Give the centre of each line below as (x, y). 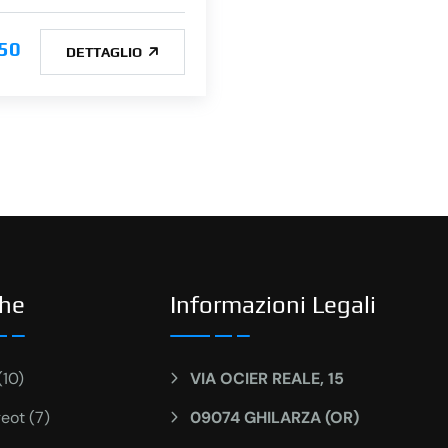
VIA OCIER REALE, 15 (267, 379)
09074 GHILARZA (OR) (274, 418)
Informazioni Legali (273, 305)
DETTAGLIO (106, 51)
